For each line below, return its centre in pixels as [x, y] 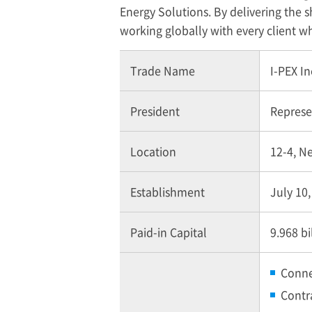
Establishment [167, 191]
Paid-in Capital [169, 232]
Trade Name [163, 70]
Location [153, 151]
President [155, 110]
